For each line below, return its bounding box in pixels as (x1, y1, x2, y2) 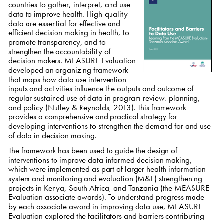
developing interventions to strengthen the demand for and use (8, 120, 211, 131)
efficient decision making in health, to (8, 27, 129, 38)
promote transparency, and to (8, 36, 106, 47)
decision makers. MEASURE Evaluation (8, 55, 136, 66)
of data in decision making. (8, 129, 97, 140)
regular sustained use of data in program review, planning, (8, 92, 200, 103)
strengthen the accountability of (8, 45, 110, 56)
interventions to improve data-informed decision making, (8, 154, 192, 165)
